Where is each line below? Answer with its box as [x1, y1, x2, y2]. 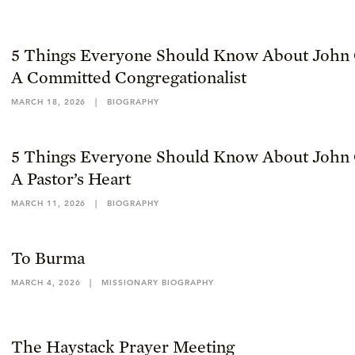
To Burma [11, 247, 85, 268]
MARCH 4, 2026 [11, 277, 81, 288]
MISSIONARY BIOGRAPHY [101, 277, 214, 288]
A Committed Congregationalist [11, 67, 246, 87]
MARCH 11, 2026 [11, 198, 86, 208]
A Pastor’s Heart [11, 168, 131, 189]
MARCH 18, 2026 [11, 97, 86, 107]
